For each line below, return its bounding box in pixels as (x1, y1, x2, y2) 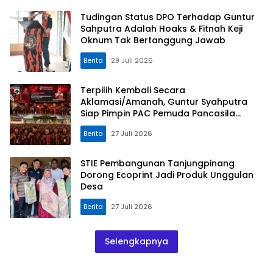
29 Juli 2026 (111, 55, 153, 65)
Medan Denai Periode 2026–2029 (80, 118, 226, 131)
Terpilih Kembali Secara (80, 83, 185, 96)
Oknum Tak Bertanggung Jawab (80, 34, 225, 46)
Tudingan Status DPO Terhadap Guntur (80, 10, 255, 23)
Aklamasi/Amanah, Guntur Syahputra (80, 95, 247, 108)
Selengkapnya (105, 235, 168, 247)
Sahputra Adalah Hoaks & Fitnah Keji (80, 22, 243, 35)
